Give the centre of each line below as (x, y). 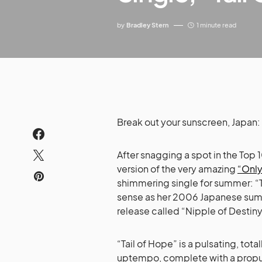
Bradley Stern (148, 25)
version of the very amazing (177, 168)
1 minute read (216, 25)
